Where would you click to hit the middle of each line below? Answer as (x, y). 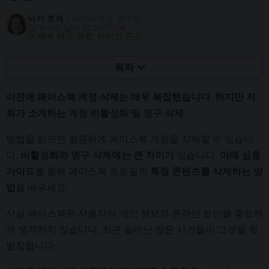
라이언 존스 (120, 36)
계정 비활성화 (98, 113)
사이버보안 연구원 (107, 19)
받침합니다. (31, 246)
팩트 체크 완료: (67, 36)
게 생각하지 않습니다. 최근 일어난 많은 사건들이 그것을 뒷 (132, 230)
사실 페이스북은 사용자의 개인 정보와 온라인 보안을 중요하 (134, 214)
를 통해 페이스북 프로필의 (92, 172)
